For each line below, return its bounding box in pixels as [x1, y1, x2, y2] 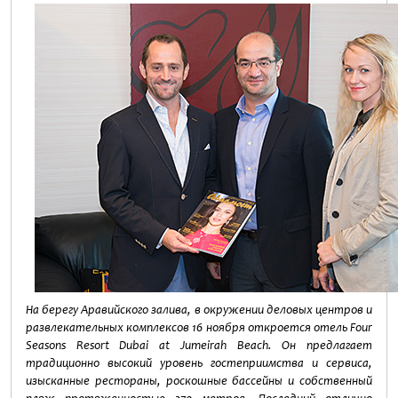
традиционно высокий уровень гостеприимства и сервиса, [26, 355, 372, 370]
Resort [76, 338, 109, 353]
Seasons [26, 338, 66, 353]
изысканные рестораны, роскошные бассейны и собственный [26, 373, 372, 388]
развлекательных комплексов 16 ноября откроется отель [26, 320, 350, 335]
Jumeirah [179, 338, 227, 353]
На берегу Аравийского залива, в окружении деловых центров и [26, 302, 372, 317]
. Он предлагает [267, 338, 373, 353]
